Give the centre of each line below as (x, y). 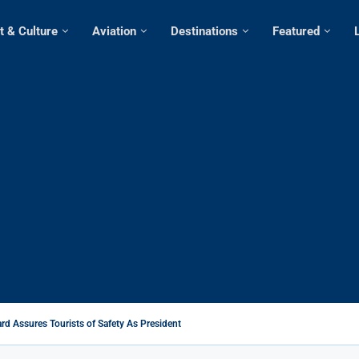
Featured (296, 31)
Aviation (114, 31)
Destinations (204, 31)
